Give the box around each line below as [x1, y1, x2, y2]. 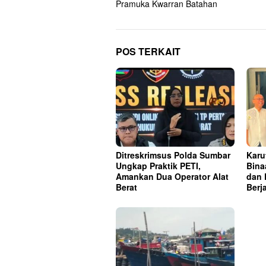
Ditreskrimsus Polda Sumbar [116, 148, 230, 161]
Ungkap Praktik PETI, [116, 159, 201, 172]
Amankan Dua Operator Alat [116, 170, 229, 182]
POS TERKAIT [116, 44, 180, 58]
